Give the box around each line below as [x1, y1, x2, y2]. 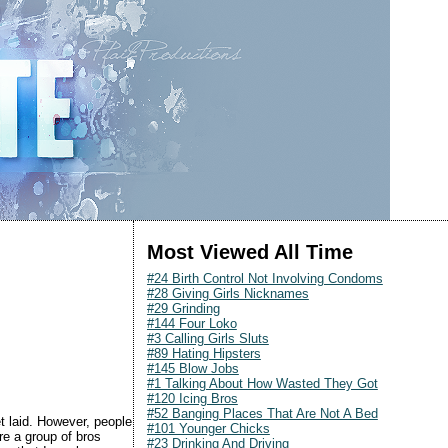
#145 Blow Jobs [146, 360, 239, 376]
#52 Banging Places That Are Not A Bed [146, 405, 378, 421]
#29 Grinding [146, 300, 220, 316]
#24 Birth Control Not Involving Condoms [146, 270, 383, 286]
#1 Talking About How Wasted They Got [146, 375, 378, 391]
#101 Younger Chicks [146, 420, 270, 436]
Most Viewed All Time [146, 241, 353, 263]
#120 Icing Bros [146, 390, 238, 406]
